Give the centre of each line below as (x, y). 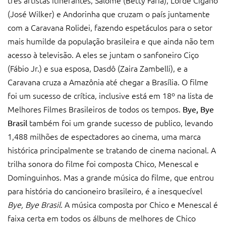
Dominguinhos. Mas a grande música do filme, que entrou (111, 177)
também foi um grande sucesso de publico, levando (121, 122)
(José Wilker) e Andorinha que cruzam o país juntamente (109, 13)
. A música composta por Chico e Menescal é (139, 204)
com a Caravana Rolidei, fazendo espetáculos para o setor (110, 27)
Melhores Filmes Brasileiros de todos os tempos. (95, 109)
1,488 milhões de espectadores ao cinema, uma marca (104, 136)
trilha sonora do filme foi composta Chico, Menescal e (103, 163)
